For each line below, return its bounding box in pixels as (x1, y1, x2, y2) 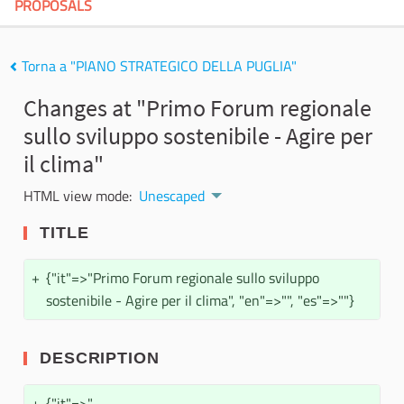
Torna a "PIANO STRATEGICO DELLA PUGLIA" (18, 55, 297, 77)
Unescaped (139, 185, 205, 207)
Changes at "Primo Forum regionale (23, 93, 372, 124)
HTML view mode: (23, 185, 132, 207)
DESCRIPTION (34, 349, 160, 368)
